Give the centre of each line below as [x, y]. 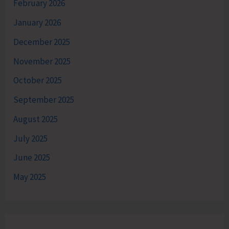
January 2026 [37, 23]
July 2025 [31, 138]
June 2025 [32, 158]
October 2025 [38, 81]
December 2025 [42, 42]
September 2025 [44, 100]
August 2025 [36, 119]
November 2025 [42, 61]
